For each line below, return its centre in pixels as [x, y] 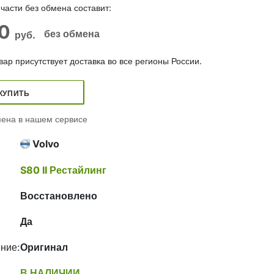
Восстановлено [59, 196]
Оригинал [44, 247]
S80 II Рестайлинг [63, 170]
